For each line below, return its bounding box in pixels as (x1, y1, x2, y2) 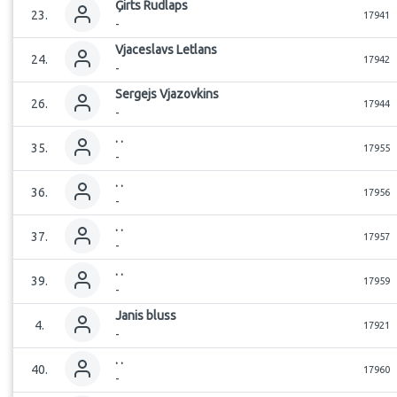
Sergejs (115, 87, 157, 101)
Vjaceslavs (115, 43, 174, 57)
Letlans (176, 43, 217, 57)
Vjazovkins (160, 87, 219, 101)
